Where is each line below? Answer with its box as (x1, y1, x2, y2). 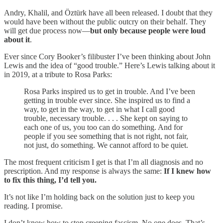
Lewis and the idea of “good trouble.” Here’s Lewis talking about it (4, 61, 215, 70)
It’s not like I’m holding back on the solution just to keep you (4, 193, 195, 201)
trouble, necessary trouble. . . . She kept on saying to (24, 114, 188, 122)
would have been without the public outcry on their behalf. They (4, 17, 206, 26)
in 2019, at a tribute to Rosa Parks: (4, 70, 112, 79)
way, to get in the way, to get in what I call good (24, 105, 175, 113)
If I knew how (164, 167, 211, 175)
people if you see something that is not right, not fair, (24, 132, 188, 140)
